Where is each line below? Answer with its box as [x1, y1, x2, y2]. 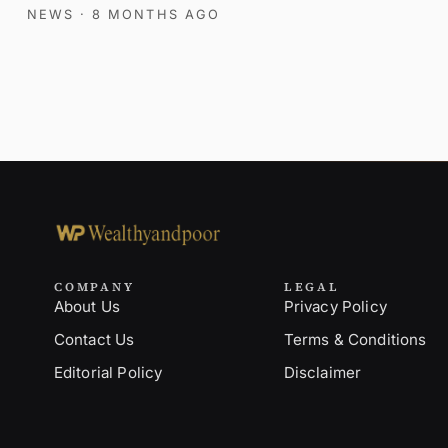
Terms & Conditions [283, 330, 427, 350]
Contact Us [53, 330, 135, 350]
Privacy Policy [283, 297, 387, 317]
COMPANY [53, 279, 135, 296]
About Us [53, 297, 121, 317]
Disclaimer [283, 363, 362, 383]
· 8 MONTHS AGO [80, 7, 220, 23]
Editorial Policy [53, 363, 163, 383]
